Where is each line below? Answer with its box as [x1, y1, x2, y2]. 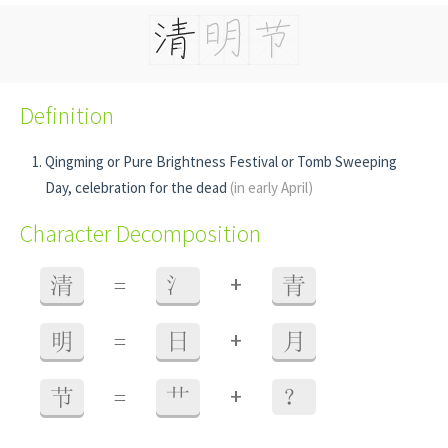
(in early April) [230, 178, 313, 197]
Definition [20, 100, 114, 131]
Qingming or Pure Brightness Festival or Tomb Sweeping [45, 152, 397, 171]
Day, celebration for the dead [45, 178, 230, 197]
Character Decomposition [20, 218, 261, 249]
